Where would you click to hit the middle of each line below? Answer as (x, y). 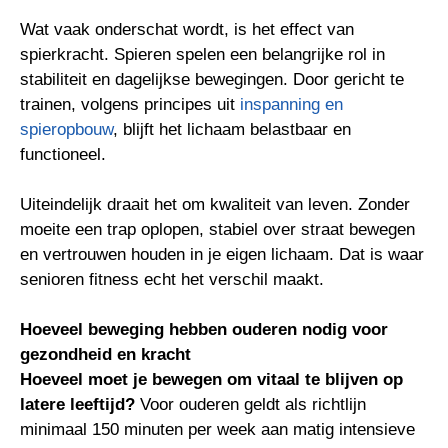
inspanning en (291, 104)
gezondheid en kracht (105, 354)
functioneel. (63, 154)
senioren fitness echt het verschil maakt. (172, 279)
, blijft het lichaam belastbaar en (232, 129)
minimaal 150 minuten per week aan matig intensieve (217, 429)
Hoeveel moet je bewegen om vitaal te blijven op (211, 379)
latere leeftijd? (77, 404)
